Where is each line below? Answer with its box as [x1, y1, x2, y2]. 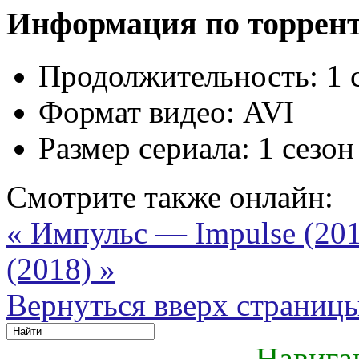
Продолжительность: [38, 58, 318, 93]
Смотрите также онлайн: [6, 179, 333, 214]
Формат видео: [38, 94, 235, 129]
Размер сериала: [38, 130, 250, 165]
